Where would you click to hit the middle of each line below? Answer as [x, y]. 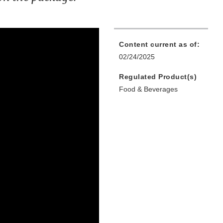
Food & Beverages [148, 89]
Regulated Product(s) [158, 77]
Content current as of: [159, 45]
